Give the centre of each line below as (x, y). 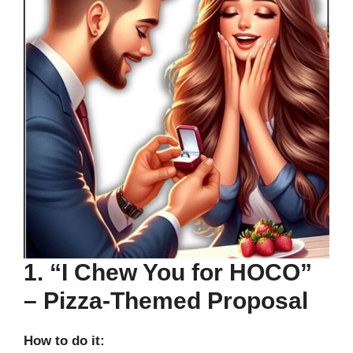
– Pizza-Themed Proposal (166, 300)
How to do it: (64, 340)
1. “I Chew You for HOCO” (168, 272)
